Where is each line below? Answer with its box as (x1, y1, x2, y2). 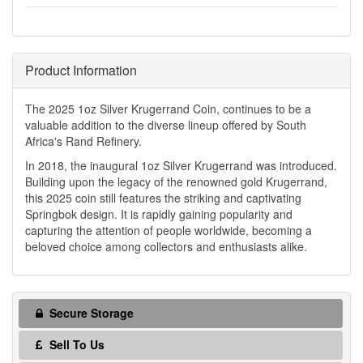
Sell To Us (46, 336, 105, 353)
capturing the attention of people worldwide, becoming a (25, 222, 312, 239)
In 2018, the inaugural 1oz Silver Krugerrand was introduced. (25, 157, 337, 174)
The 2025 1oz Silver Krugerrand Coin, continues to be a (25, 100, 311, 117)
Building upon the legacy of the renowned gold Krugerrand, (25, 173, 327, 190)
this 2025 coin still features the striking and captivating (25, 190, 301, 207)
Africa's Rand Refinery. (25, 133, 142, 150)
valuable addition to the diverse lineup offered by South (25, 117, 306, 134)
